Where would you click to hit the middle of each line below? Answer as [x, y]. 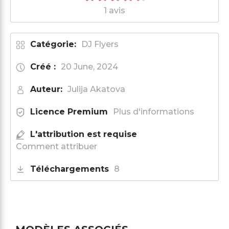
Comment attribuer [56, 146]
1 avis [114, 10]
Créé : [43, 66]
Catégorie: [53, 44]
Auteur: [46, 89]
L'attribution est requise [84, 134]
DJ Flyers [100, 44]
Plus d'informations [154, 111]
